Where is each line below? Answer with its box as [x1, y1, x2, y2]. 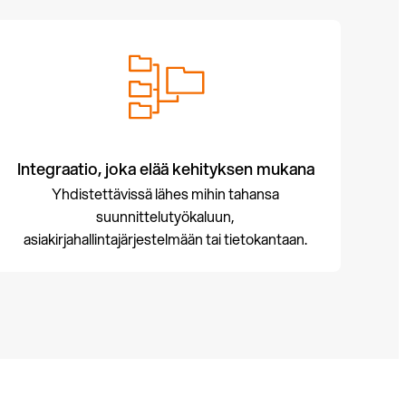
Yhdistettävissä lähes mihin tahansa [52, 183, 280, 205]
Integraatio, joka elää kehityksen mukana [16, 157, 314, 181]
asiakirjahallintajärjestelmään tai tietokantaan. [24, 228, 308, 250]
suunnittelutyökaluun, [96, 206, 236, 227]
